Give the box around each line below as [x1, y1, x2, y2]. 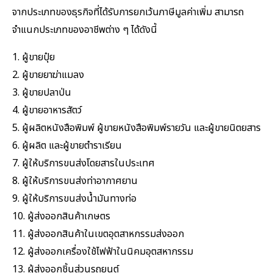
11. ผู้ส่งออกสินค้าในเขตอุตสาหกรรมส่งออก [12, 227, 184, 242]
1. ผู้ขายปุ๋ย [12, 50, 55, 65]
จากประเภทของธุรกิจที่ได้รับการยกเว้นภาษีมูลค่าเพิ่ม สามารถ [12, 5, 244, 20]
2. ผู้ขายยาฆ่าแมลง [12, 68, 84, 83]
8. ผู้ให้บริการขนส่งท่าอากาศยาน [12, 174, 138, 189]
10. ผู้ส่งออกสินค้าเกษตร [12, 209, 110, 224]
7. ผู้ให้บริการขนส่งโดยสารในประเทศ [12, 156, 155, 171]
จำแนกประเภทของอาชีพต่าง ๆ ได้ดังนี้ [12, 23, 157, 38]
